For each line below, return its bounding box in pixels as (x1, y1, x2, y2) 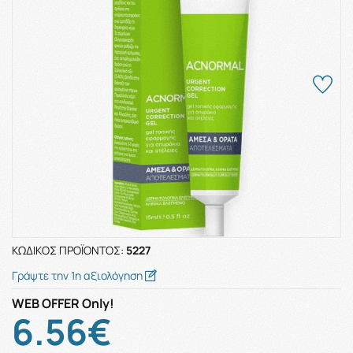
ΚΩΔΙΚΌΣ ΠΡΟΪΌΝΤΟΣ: (12, 243, 126, 258)
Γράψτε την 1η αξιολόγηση (12, 268, 145, 283)
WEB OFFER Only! (12, 295, 114, 312)
